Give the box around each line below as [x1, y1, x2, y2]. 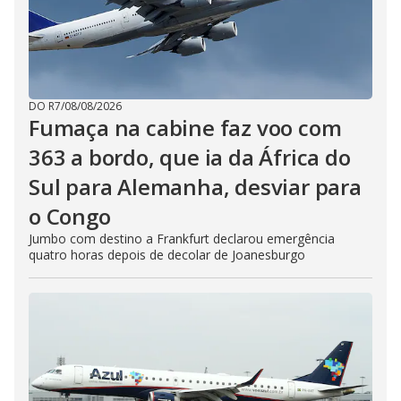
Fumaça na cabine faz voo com [29, 112, 342, 142]
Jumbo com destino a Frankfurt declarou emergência [29, 229, 335, 247]
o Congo [29, 200, 111, 231]
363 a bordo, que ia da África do [29, 141, 351, 172]
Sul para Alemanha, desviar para [29, 171, 362, 201]
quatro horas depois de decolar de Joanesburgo [29, 245, 305, 263]
